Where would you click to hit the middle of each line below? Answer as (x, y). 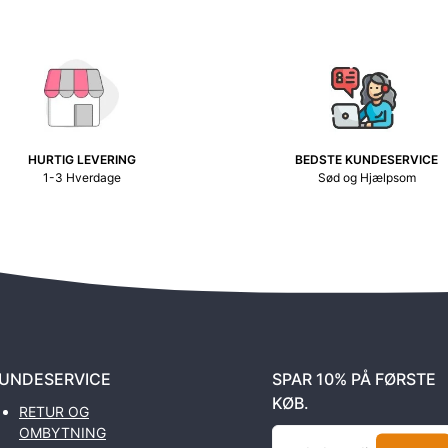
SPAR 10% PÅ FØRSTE (354, 379)
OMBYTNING (62, 433)
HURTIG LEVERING (81, 160)
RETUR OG (54, 412)
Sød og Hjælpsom (366, 178)
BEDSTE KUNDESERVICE (366, 160)
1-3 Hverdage (81, 178)
